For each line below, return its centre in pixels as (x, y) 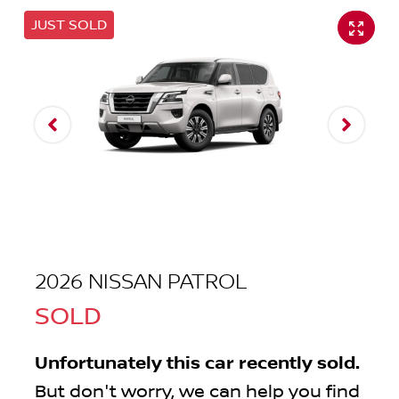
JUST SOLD (69, 25)
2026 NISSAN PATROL (141, 282)
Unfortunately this (120, 364)
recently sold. (297, 364)
